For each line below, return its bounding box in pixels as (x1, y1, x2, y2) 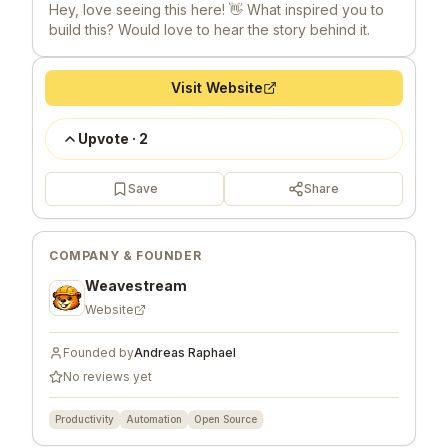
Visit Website (171, 78, 263, 96)
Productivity (55, 412, 114, 425)
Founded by (63, 344, 134, 360)
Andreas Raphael (134, 344, 236, 360)
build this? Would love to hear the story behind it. (49, 20, 370, 38)
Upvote (78, 129, 129, 147)
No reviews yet (63, 368, 152, 384)
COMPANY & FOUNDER (49, 247, 202, 263)
